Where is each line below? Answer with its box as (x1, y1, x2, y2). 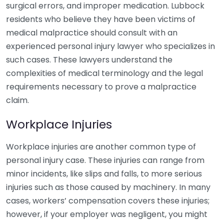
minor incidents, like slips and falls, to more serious (6, 168, 202, 179)
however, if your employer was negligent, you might (6, 208, 207, 220)
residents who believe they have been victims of (6, 13, 195, 25)
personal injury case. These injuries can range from (6, 154, 204, 166)
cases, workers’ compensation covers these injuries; (6, 195, 209, 206)
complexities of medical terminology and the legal (6, 67, 203, 79)
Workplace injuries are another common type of (6, 141, 196, 152)
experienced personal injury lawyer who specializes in (6, 40, 215, 52)
